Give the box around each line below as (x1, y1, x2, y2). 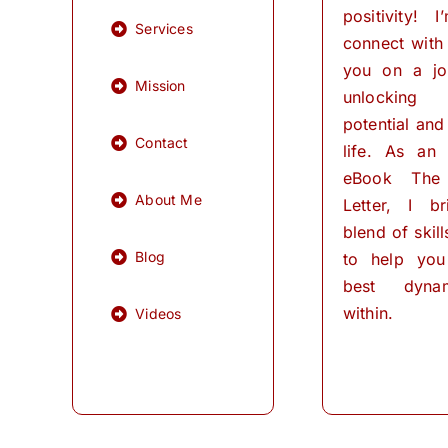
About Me (135, 191, 202, 209)
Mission (135, 77, 186, 95)
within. (342, 302, 394, 323)
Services (135, 20, 193, 38)
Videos (135, 305, 182, 323)
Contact (135, 134, 189, 152)
